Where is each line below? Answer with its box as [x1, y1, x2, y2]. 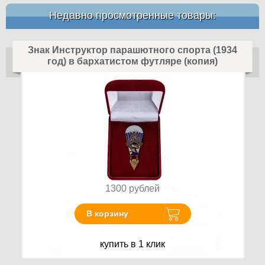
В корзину [86, 209, 128, 219]
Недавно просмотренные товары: [49, 9, 216, 21]
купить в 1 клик [100, 239, 165, 250]
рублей [129, 183, 160, 193]
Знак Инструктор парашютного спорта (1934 [28, 44, 237, 55]
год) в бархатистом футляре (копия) [47, 56, 218, 66]
